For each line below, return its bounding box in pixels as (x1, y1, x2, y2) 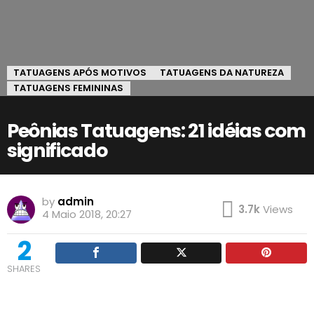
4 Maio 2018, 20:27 (42, 207, 132, 221)
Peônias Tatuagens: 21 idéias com (7, 118, 306, 144)
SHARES (7, 262, 41, 275)
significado (7, 137, 107, 163)
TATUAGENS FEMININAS (13, 81, 123, 95)
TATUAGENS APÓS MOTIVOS (13, 66, 146, 79)
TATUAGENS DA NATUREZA (160, 66, 284, 79)
